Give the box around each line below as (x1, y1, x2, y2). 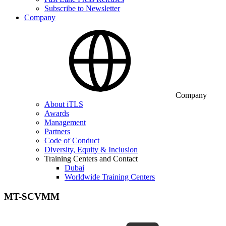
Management (44, 118, 86, 127)
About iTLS (44, 100, 83, 108)
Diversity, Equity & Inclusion (44, 145, 138, 154)
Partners (44, 127, 70, 136)
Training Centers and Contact (44, 154, 138, 163)
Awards (44, 109, 69, 118)
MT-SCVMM (4, 191, 60, 202)
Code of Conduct (44, 136, 99, 145)
